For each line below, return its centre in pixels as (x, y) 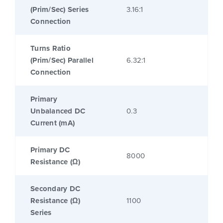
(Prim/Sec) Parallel (62, 60)
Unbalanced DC (58, 111)
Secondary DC (55, 189)
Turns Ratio (51, 49)
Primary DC (50, 150)
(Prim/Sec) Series (60, 10)
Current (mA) (53, 123)
